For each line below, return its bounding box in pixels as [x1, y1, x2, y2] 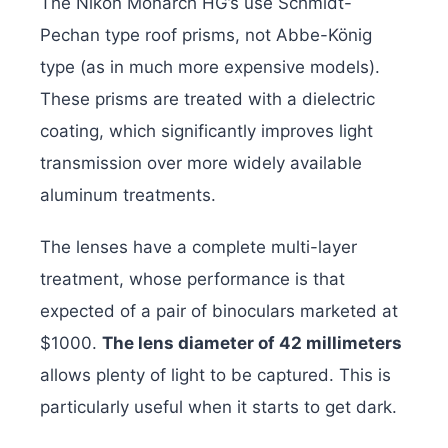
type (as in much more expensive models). [40, 57, 380, 78]
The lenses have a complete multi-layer [40, 237, 357, 258]
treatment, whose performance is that [40, 269, 345, 290]
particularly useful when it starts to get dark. [40, 397, 397, 418]
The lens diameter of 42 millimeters [102, 333, 402, 354]
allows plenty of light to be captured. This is [40, 365, 391, 386]
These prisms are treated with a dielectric [40, 89, 375, 110]
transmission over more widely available [40, 153, 362, 174]
